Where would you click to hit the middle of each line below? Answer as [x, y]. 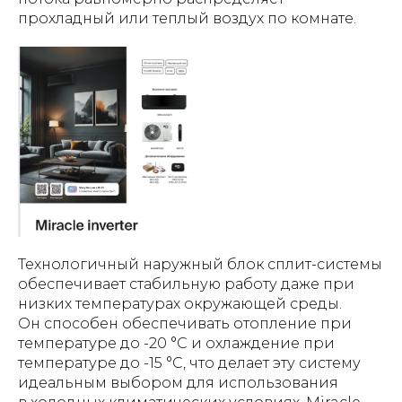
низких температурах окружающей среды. [180, 304]
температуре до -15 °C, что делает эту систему [189, 363]
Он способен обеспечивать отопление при [185, 324]
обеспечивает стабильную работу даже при [186, 284]
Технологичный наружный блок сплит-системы [200, 265]
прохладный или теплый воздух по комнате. [187, 18]
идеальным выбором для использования [178, 383]
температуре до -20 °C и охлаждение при [176, 344]
